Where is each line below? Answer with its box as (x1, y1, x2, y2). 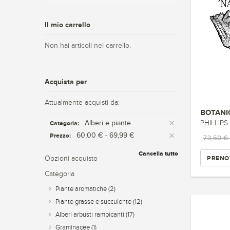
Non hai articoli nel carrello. (45, 42, 131, 49)
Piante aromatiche (55, 185, 108, 193)
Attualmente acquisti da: (45, 99, 120, 106)
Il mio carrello (45, 21, 90, 29)
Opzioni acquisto (45, 155, 98, 162)
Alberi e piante (85, 119, 131, 127)
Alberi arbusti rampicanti (55, 211, 126, 218)
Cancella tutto (139, 150, 178, 157)
